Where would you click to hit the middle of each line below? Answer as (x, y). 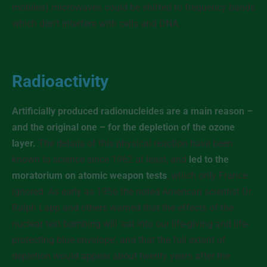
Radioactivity (60, 81)
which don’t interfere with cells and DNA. (96, 24)
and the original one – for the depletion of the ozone (123, 127)
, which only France (207, 176)
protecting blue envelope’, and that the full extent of (119, 240)
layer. (24, 143)
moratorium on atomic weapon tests (89, 176)
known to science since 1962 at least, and (100, 159)
